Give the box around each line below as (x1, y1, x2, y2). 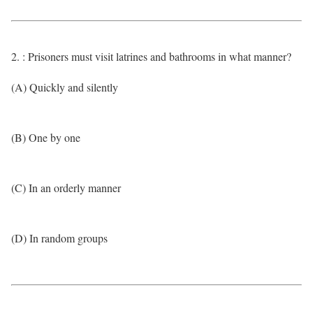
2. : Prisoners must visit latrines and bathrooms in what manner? (11, 49, 291, 64)
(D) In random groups (11, 231, 108, 245)
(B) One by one (11, 130, 80, 145)
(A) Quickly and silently (11, 80, 118, 94)
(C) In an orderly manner (11, 180, 121, 195)
